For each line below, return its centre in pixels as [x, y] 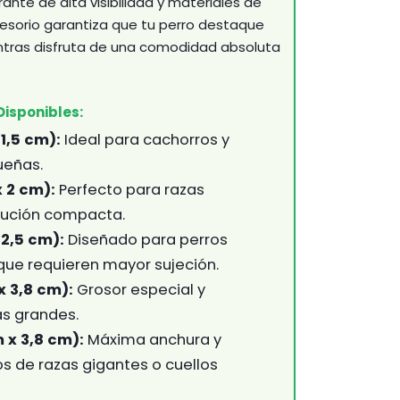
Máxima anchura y [153, 339]
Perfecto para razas [130, 189]
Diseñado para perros [146, 239]
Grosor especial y [139, 289]
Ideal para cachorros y [145, 139]
